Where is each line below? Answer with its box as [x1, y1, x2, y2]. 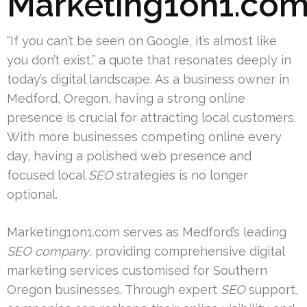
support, [245, 282, 298, 297]
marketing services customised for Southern [7, 262, 267, 278]
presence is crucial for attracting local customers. [7, 110, 296, 125]
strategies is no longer [113, 167, 248, 182]
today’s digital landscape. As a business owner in [7, 71, 289, 86]
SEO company [7, 243, 89, 258]
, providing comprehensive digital [89, 243, 284, 258]
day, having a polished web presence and [7, 148, 251, 163]
